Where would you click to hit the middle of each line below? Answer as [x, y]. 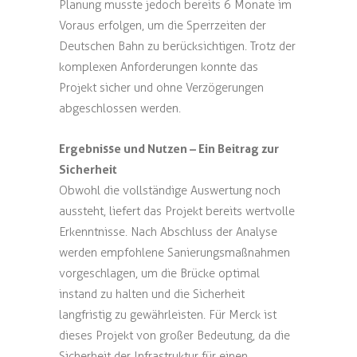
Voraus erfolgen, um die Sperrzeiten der [163, 25]
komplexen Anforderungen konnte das [159, 67]
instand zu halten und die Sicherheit [152, 294]
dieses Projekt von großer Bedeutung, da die [175, 335]
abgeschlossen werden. [120, 108]
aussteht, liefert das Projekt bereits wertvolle [177, 211]
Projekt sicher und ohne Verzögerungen [161, 88]
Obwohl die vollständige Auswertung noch [170, 190]
